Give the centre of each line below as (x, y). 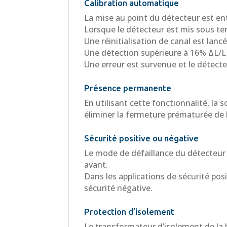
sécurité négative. (119, 188)
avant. (96, 164)
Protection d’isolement (129, 211)
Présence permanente (128, 88)
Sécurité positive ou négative (142, 138)
